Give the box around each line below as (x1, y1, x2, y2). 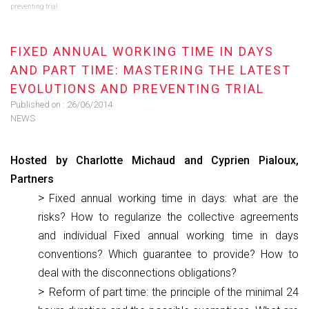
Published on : (10, 99, 67, 110)
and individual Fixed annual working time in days (38, 229, 299, 242)
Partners (10, 172, 54, 186)
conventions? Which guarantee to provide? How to (38, 248, 299, 261)
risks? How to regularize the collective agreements (38, 210, 299, 223)
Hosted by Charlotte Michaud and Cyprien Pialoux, (10, 154, 299, 167)
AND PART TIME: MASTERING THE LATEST (10, 63, 291, 77)
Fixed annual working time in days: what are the (49, 192, 299, 205)
